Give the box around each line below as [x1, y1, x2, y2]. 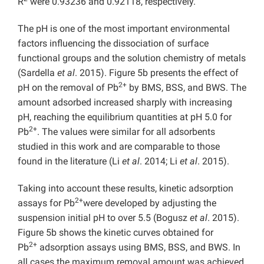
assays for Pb [18, 197, 75, 209]
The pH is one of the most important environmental [18, 23, 230, 35]
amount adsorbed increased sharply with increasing [18, 97, 232, 108]
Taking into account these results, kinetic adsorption [18, 183, 233, 194]
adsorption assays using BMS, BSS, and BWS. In [37, 242, 240, 253]
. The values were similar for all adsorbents [37, 126, 215, 138]
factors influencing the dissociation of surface [18, 38, 209, 49]
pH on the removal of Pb [18, 82, 118, 94]
